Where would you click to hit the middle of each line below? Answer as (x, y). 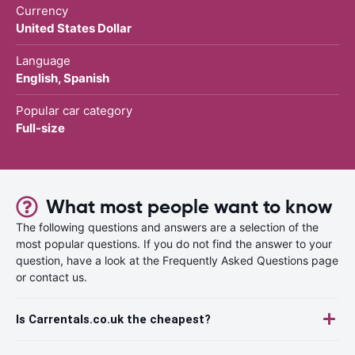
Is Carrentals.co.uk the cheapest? (113, 319)
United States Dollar (74, 28)
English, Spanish (63, 78)
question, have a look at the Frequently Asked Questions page (177, 260)
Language (43, 60)
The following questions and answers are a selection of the (167, 227)
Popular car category (74, 110)
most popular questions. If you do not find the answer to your (174, 243)
